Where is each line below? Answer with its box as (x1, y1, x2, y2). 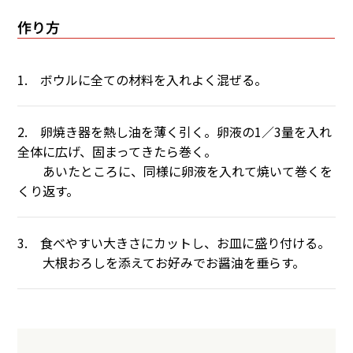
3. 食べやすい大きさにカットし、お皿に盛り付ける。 (17, 233, 331, 253)
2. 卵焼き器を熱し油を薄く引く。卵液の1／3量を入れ (17, 122, 333, 142)
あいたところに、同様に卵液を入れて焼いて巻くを (17, 162, 333, 181)
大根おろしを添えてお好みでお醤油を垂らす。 (17, 253, 306, 273)
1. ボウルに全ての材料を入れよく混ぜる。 (17, 70, 268, 90)
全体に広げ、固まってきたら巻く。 (17, 142, 217, 162)
